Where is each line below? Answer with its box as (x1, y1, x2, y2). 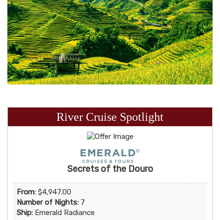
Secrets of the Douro (67, 163, 153, 174)
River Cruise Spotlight (56, 110, 164, 124)
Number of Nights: (17, 197, 79, 207)
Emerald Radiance (35, 208, 95, 217)
